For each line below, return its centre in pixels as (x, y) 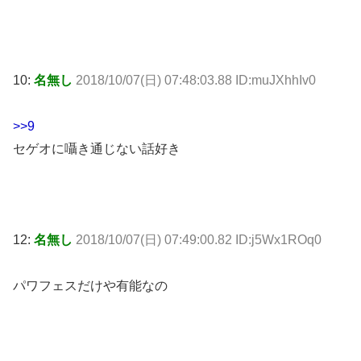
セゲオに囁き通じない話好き (97, 148)
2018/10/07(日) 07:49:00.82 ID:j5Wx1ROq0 (199, 240)
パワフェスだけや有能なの (90, 286)
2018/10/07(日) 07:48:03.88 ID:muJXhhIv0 (196, 80)
